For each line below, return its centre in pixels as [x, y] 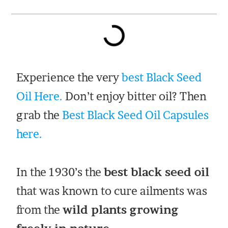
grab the [39, 115]
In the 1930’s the [60, 172]
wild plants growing [121, 209]
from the [40, 209]
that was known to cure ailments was [112, 191]
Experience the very [69, 77]
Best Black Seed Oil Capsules [136, 115]
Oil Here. [40, 96]
